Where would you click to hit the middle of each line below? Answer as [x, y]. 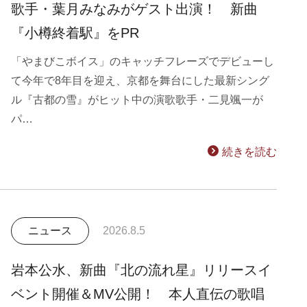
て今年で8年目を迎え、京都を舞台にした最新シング [140, 81]
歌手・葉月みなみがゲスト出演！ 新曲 [134, 9]
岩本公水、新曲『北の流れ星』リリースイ [141, 270]
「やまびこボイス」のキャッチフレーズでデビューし [143, 61]
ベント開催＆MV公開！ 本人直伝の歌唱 [138, 294]
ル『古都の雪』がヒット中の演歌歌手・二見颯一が [137, 100]
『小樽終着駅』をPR [75, 33]
